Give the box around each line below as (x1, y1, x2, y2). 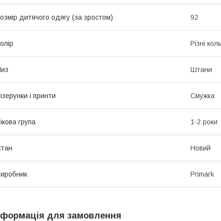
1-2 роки (190, 118, 218, 126)
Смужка (190, 92, 215, 100)
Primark (190, 170, 214, 179)
